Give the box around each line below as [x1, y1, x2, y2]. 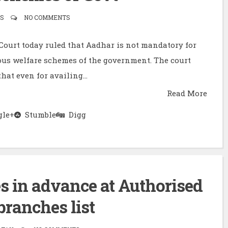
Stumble [21, 109, 56, 120]
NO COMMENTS [19, 13, 70, 21]
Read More [167, 88, 207, 98]
